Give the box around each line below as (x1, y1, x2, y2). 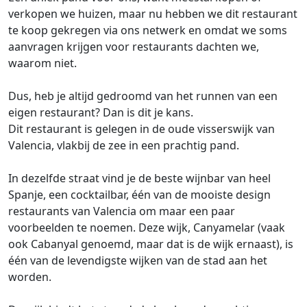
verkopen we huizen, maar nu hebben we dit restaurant (8, 5, 297, 21)
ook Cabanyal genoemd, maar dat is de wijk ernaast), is (8, 236, 293, 251)
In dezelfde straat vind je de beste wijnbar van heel (8, 170, 271, 186)
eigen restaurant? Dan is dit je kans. (8, 104, 193, 120)
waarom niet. (8, 55, 77, 71)
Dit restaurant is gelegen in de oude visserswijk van (8, 121, 275, 136)
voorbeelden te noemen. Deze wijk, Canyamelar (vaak (8, 219, 285, 235)
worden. (8, 269, 51, 284)
